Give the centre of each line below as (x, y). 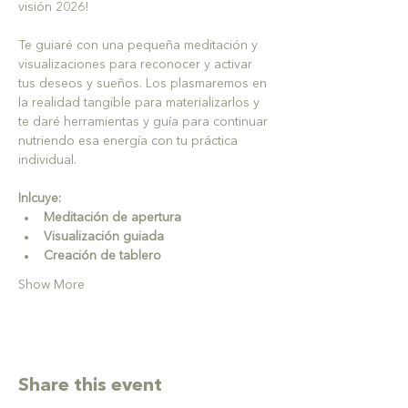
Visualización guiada (104, 237)
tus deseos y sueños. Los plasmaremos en (144, 84)
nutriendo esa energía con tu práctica (130, 141)
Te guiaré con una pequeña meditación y (140, 46)
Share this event (90, 386)
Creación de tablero (102, 256)
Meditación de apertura (112, 218)
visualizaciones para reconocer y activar (137, 65)
